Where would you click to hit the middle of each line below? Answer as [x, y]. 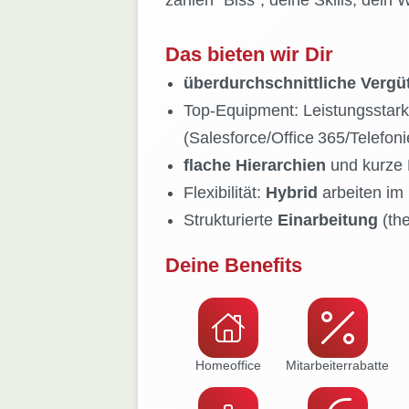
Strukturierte [230, 220]
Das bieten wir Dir [249, 55]
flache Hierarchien [254, 166]
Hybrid [291, 193]
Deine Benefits [233, 266]
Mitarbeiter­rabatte [337, 366]
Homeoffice [228, 366]
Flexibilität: [224, 193]
